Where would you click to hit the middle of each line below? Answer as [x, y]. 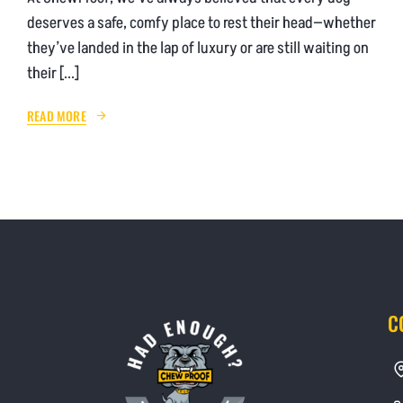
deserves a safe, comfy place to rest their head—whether [201, 22]
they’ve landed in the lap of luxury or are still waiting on [197, 48]
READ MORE [56, 115]
